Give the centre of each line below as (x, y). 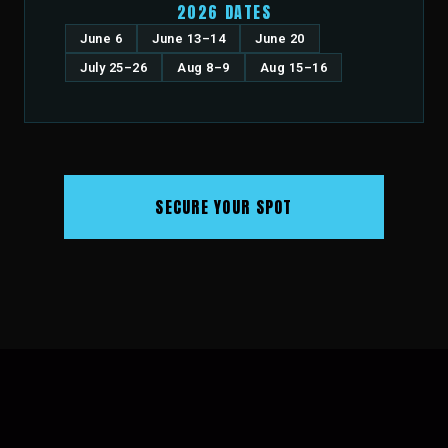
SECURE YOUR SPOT (224, 207)
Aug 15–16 (293, 67)
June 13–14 (189, 38)
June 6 (101, 38)
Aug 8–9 (203, 67)
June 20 (280, 38)
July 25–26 (114, 67)
